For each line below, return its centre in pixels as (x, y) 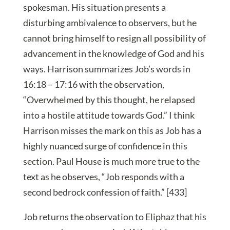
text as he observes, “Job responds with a (103, 177)
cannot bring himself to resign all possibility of (114, 38)
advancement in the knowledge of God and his (113, 54)
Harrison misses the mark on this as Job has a (112, 131)
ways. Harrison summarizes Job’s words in (107, 69)
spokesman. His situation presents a (94, 7)
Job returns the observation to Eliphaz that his (114, 217)
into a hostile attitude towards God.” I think (109, 115)
